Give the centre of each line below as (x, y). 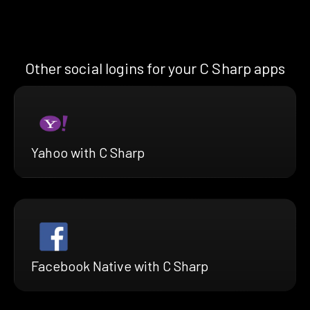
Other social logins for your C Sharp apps (155, 68)
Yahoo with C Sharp (88, 153)
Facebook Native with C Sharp (120, 265)
